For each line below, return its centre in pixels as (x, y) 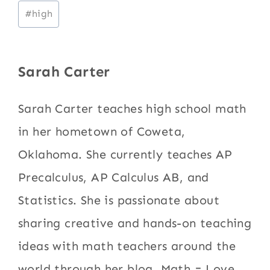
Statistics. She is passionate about (119, 200)
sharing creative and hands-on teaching (135, 223)
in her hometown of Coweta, (102, 131)
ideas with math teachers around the (127, 246)
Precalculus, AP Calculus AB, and (114, 177)
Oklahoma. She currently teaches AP (125, 154)
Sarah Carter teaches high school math (132, 108)
